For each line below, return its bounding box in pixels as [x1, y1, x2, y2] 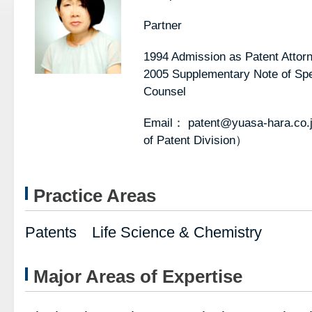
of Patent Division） [143, 134, 247, 147]
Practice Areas [33, 186, 156, 205]
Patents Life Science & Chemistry [25, 224, 262, 241]
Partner [143, 19, 182, 32]
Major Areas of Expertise [33, 267, 242, 286]
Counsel [143, 85, 186, 98]
